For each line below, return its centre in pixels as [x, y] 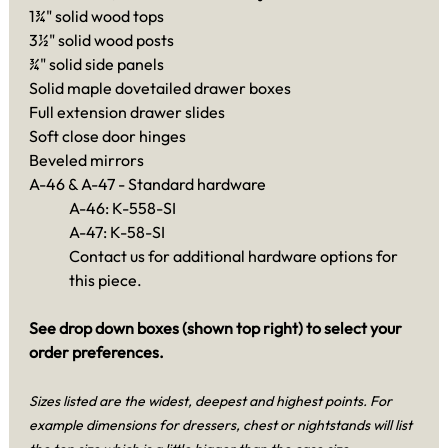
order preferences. [96, 351]
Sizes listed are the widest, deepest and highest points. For [210, 400]
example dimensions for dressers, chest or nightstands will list [220, 424]
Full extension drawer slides [127, 111]
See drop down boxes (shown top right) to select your [215, 327]
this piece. [105, 279]
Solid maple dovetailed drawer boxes [160, 87]
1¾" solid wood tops [96, 15]
